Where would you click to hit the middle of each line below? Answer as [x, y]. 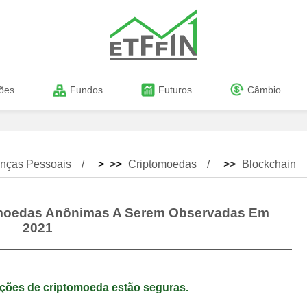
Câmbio [264, 90]
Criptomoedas [162, 164]
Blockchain [269, 164]
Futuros [175, 90]
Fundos [86, 90]
